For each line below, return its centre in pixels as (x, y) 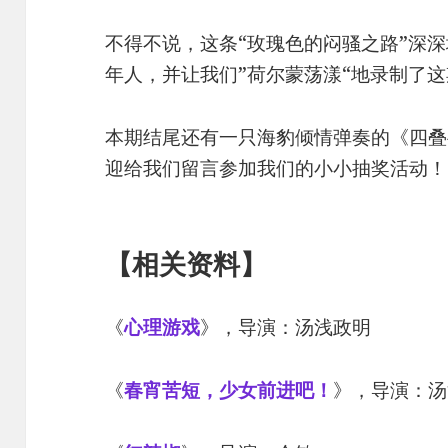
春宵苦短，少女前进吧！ (229, 389)
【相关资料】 (186, 263)
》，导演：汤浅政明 (286, 326)
